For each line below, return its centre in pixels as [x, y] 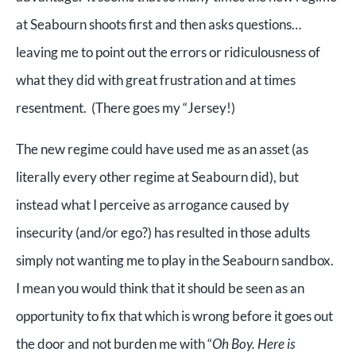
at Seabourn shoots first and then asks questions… [159, 24]
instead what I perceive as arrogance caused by [153, 205]
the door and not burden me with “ [114, 344]
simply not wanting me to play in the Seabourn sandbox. [176, 260]
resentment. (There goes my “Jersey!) [128, 108]
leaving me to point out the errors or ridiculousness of [168, 52]
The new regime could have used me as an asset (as [162, 149]
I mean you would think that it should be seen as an [160, 288]
